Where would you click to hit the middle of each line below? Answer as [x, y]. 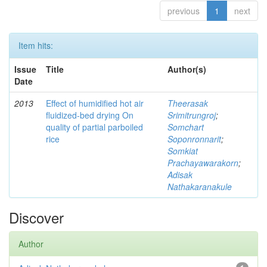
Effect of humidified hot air [95, 103]
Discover [36, 217]
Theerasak [188, 103]
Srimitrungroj [192, 115]
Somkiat [183, 150]
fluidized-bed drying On [90, 115]
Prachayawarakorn [203, 162]
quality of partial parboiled [94, 127]
